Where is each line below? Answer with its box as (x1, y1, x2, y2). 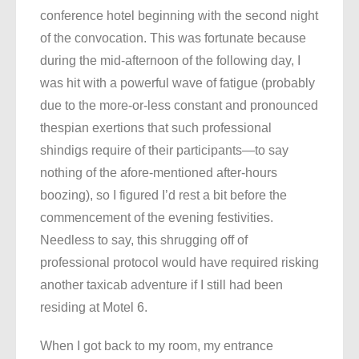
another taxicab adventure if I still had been (40, 278, 283, 292)
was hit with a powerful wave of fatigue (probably (40, 76, 315, 91)
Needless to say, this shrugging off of (40, 233, 248, 248)
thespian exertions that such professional (40, 121, 272, 135)
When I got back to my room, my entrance (40, 339, 273, 353)
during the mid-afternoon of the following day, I (40, 54, 301, 68)
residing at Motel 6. (40, 301, 147, 315)
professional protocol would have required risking (40, 256, 319, 270)
